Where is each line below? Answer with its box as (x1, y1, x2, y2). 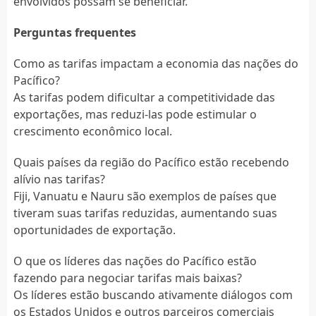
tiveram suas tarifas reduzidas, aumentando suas (13, 205, 277, 221)
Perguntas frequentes (13, 24, 136, 40)
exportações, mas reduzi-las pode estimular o (13, 106, 257, 122)
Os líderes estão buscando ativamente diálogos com (13, 286, 293, 303)
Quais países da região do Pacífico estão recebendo (13, 154, 289, 170)
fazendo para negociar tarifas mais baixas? (13, 269, 242, 286)
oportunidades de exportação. (13, 221, 176, 238)
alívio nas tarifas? (13, 171, 105, 187)
